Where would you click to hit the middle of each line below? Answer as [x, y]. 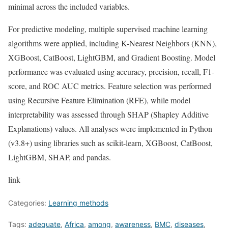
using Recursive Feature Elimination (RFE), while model [99, 100]
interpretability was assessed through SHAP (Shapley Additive [108, 115]
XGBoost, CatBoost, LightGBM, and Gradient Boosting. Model [112, 58]
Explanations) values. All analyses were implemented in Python [110, 129]
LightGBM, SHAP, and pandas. [60, 157]
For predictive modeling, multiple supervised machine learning [108, 29]
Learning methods [78, 203]
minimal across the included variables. [69, 7]
